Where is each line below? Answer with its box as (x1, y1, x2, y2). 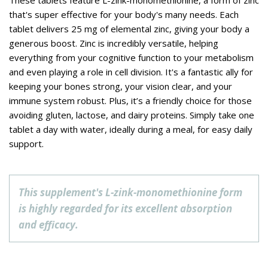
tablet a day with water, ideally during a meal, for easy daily (9, 123, 252, 136)
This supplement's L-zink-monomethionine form (19, 185, 242, 200)
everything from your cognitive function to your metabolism (9, 51, 254, 64)
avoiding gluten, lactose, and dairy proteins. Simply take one (9, 109, 254, 121)
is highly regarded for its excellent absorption (19, 202, 232, 216)
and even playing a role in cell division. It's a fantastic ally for (9, 66, 253, 78)
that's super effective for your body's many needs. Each (9, 8, 239, 21)
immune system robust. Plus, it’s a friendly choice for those (9, 95, 252, 107)
